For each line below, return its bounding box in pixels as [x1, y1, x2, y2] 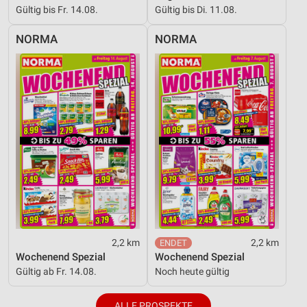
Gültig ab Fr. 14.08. [16, 266, 97, 278]
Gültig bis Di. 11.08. [155, 4, 237, 16]
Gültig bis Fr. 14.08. [16, 4, 98, 16]
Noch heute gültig [155, 266, 230, 278]
